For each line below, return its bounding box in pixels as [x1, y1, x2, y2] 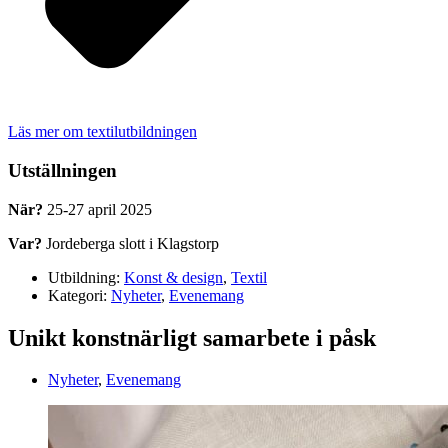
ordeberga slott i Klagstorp [52, 234, 219, 252]
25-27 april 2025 [43, 200, 152, 218]
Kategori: [48, 286, 107, 304]
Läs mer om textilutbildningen [8, 123, 197, 141]
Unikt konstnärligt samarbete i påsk [8, 324, 376, 351]
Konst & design [124, 268, 223, 286]
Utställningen [8, 159, 117, 181]
